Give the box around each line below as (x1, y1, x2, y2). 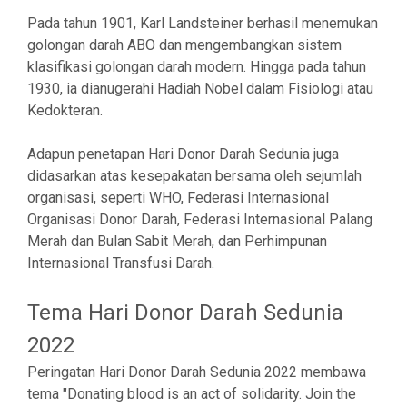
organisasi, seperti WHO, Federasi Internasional (27, 189, 329, 206)
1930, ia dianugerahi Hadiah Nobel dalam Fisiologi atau (27, 80, 373, 97)
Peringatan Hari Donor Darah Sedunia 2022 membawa (27, 363, 366, 381)
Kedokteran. (27, 102, 103, 119)
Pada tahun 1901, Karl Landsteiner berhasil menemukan (27, 15, 378, 32)
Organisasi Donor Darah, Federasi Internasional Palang (27, 211, 372, 228)
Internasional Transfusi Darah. (27, 254, 214, 272)
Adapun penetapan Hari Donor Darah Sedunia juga (27, 145, 339, 163)
